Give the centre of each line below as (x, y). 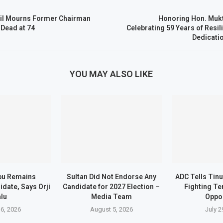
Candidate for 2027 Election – (111, 186)
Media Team (111, 196)
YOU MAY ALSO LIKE (111, 74)
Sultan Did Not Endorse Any (111, 176)
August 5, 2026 (111, 209)
